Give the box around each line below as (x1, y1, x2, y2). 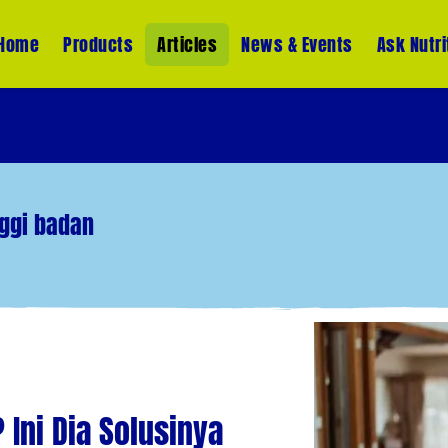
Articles (157, 30, 218, 58)
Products (63, 30, 134, 58)
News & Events (241, 30, 353, 58)
